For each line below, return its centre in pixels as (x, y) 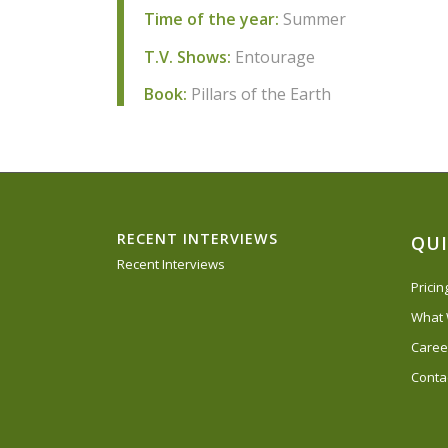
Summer (313, 19)
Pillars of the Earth (259, 94)
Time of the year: (212, 19)
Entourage (273, 56)
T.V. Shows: (188, 56)
